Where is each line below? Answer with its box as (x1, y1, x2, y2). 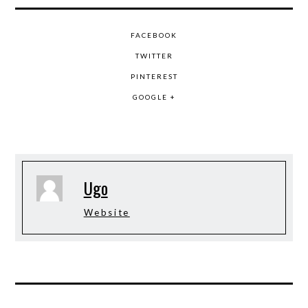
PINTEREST (130, 72, 178, 80)
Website (83, 207, 130, 218)
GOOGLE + (132, 93, 176, 101)
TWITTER (135, 52, 173, 60)
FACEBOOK (131, 31, 177, 39)
